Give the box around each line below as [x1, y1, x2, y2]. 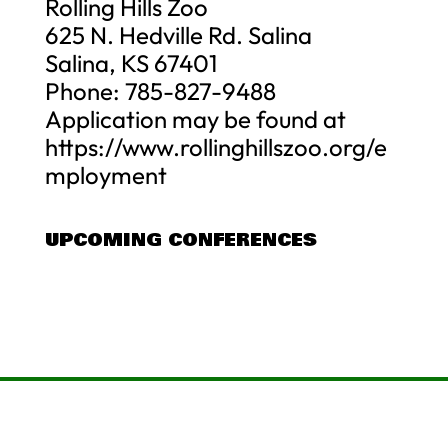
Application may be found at [44, 103, 346, 134]
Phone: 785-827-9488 [44, 75, 276, 106]
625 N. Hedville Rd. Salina [44, 19, 312, 50]
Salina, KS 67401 [44, 47, 217, 78]
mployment [44, 159, 167, 190]
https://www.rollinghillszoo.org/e [44, 131, 387, 162]
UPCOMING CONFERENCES [44, 225, 317, 254]
